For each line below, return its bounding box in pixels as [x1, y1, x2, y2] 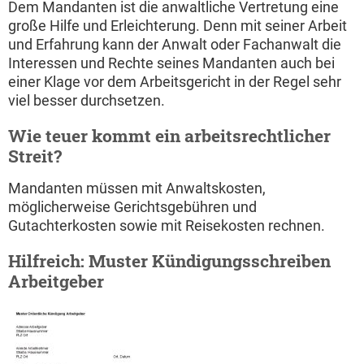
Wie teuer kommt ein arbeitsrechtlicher [8, 124, 331, 148]
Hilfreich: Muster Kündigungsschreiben [8, 249, 331, 273]
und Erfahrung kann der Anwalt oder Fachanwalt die [8, 36, 341, 54]
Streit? [8, 145, 62, 168]
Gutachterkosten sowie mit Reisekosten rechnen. [8, 217, 325, 235]
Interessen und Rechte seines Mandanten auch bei [8, 54, 335, 72]
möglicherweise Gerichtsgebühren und [8, 198, 257, 216]
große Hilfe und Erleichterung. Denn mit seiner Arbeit [8, 17, 347, 35]
